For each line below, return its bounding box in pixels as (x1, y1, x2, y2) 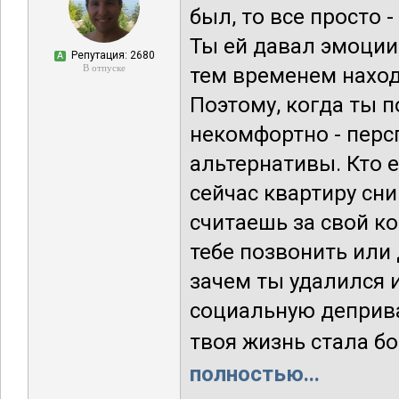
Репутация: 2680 (68, 49, 155, 61)
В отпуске (83, 62, 126, 73)
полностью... (190, 362, 320, 387)
